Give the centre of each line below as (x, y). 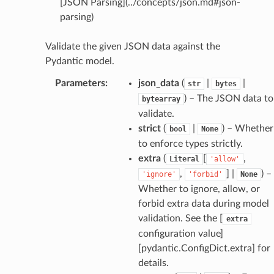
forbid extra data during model (203, 203)
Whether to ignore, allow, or (199, 189)
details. (153, 263)
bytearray (161, 99)
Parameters (80, 83)
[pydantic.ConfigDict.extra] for (204, 248)
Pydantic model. (80, 61)
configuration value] (180, 233)
